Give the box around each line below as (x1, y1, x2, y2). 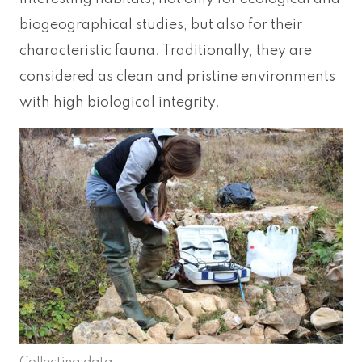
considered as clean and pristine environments (19, 69, 335, 85)
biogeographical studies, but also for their (19, 18, 302, 33)
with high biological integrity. (19, 95, 220, 111)
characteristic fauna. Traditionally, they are (19, 44, 312, 59)
